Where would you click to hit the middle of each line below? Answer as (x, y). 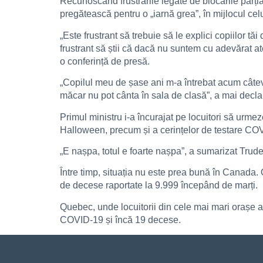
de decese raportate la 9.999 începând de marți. (159, 186)
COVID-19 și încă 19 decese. (120, 220)
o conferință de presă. (105, 61)
